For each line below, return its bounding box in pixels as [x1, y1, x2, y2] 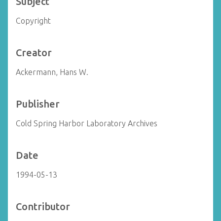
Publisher [16, 98, 60, 110]
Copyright [16, 16, 51, 25]
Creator [16, 47, 52, 58]
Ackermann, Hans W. [16, 68, 88, 76]
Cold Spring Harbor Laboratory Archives [16, 119, 157, 128]
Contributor [16, 201, 70, 212]
